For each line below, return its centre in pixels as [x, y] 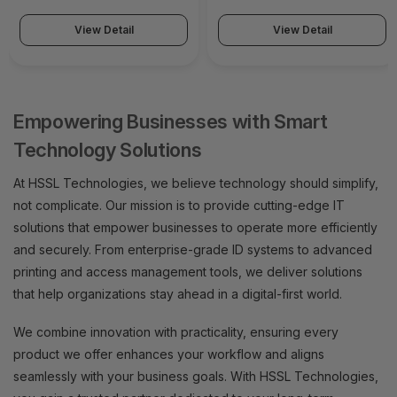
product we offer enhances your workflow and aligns [169, 354]
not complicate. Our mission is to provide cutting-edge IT [179, 206]
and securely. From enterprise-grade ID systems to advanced [193, 250]
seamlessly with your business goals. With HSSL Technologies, [196, 377]
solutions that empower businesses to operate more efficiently [195, 228]
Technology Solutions [108, 150]
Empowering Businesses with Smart [171, 122]
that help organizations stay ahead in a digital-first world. [178, 294]
